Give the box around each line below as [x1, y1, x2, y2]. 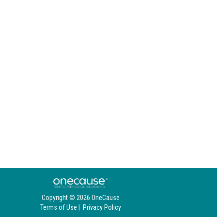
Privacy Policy [82, 203, 121, 212]
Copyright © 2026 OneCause [41, 194, 120, 202]
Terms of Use [40, 203, 77, 212]
